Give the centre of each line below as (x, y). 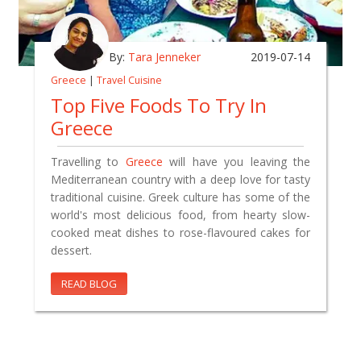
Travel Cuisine (129, 80)
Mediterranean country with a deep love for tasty (180, 179)
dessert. (71, 250)
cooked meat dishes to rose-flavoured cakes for (180, 232)
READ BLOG (89, 283)
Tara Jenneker (164, 56)
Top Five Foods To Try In (159, 105)
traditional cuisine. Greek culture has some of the (180, 197)
